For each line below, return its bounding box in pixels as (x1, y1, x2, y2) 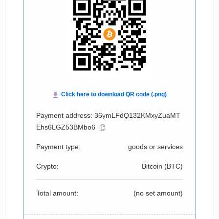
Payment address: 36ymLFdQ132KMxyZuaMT (36, 111, 180, 119)
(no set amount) (133, 189, 183, 197)
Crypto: (36, 162, 59, 170)
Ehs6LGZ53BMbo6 (36, 123, 95, 131)
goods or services (128, 143, 183, 151)
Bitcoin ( (142, 162, 167, 170)
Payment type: (36, 143, 81, 151)
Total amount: (36, 189, 78, 197)
